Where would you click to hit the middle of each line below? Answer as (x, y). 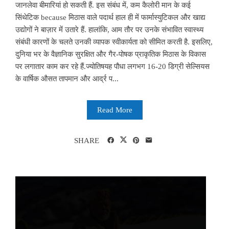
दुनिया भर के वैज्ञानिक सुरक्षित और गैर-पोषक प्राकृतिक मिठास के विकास (111, 54)
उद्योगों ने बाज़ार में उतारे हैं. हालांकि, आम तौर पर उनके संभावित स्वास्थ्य (109, 29)
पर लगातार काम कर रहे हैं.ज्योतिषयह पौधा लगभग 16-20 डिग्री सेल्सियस (112, 66)
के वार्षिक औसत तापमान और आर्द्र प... (67, 78)
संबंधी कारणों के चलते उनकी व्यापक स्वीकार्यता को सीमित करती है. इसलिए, (114, 42)
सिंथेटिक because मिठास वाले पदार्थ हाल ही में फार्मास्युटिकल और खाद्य (110, 17)
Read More (114, 110)
